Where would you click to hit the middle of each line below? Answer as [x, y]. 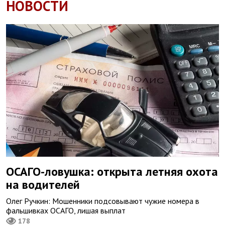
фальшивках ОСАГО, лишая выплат [66, 211]
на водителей [43, 185]
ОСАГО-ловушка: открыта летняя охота [112, 172]
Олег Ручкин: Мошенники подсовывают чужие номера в [103, 201]
